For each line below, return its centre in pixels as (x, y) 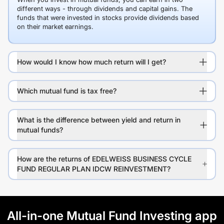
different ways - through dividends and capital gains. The (105, 8)
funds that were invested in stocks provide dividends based (108, 17)
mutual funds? (40, 130)
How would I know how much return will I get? (91, 62)
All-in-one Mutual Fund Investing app (112, 216)
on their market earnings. (55, 26)
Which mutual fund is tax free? (67, 91)
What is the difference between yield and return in (99, 120)
